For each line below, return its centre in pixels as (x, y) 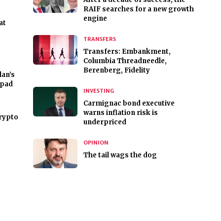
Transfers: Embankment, (127, 52)
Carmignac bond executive (129, 104)
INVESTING (98, 91)
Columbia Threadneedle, (125, 61)
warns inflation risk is (120, 113)
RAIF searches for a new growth (138, 9)
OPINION (96, 143)
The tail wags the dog (120, 155)
